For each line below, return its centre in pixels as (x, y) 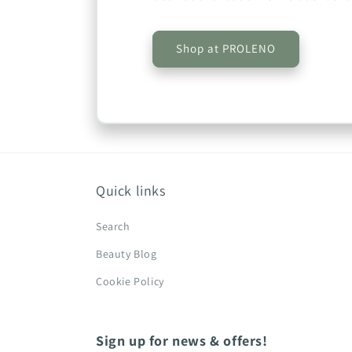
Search (113, 226)
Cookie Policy (130, 281)
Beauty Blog (126, 254)
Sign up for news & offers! (182, 341)
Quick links (131, 191)
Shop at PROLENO (226, 49)
